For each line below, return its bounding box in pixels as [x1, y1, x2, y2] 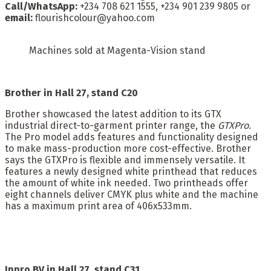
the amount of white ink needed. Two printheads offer [5, 177, 248, 189]
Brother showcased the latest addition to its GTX [5, 108, 221, 120]
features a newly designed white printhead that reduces [5, 165, 257, 177]
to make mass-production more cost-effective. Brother [5, 142, 251, 154]
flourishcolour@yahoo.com [33, 11, 155, 24]
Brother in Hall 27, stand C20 [5, 87, 140, 99]
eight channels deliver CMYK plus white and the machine [5, 188, 258, 200]
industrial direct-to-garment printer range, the [5, 119, 218, 131]
